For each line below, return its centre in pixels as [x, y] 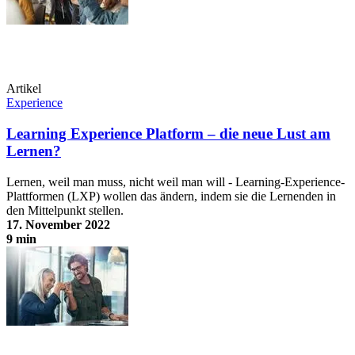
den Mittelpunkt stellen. [65, 210]
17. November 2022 [58, 224]
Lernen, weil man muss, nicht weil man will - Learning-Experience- [176, 181]
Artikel [24, 89]
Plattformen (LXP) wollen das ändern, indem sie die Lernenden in [171, 196]
